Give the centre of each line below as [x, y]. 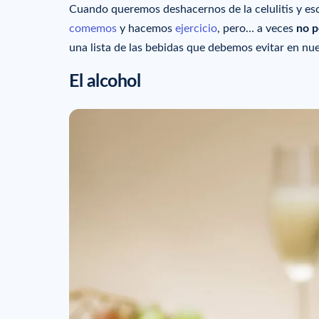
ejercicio [196, 28]
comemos [93, 28]
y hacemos [146, 28]
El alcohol [107, 82]
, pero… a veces [257, 28]
